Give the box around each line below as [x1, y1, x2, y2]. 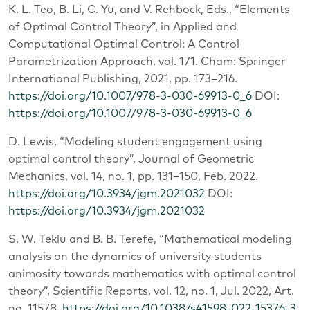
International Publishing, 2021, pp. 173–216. [8, 73, 237, 84]
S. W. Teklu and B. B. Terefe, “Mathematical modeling [8, 233, 292, 245]
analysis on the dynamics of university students [8, 250, 262, 262]
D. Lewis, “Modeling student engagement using [8, 136, 262, 147]
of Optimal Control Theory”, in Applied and [8, 21, 237, 33]
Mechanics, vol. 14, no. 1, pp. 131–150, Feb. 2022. [8, 170, 258, 182]
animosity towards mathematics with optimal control [8, 268, 296, 280]
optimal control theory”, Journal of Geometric [8, 153, 254, 165]
